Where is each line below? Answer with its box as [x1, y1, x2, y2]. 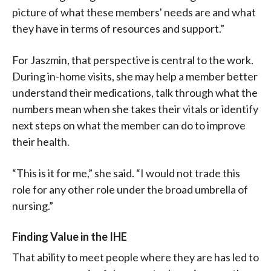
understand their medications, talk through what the [12, 85, 258, 99]
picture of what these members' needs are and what [12, 5, 256, 19]
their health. [12, 134, 70, 148]
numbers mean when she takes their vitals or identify [12, 102, 258, 116]
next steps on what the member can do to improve [12, 118, 246, 132]
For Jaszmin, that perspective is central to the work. [12, 53, 253, 67]
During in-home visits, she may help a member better [12, 69, 258, 83]
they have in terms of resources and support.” [12, 21, 224, 35]
